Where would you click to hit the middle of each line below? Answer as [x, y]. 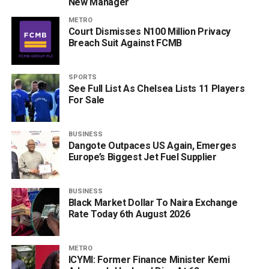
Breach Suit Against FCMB [125, 43]
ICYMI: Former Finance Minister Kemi [149, 260]
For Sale [86, 100]
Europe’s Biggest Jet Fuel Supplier [142, 157]
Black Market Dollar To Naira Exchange [153, 203]
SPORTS [82, 77]
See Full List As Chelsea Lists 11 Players [156, 89]
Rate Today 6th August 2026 [129, 214]
